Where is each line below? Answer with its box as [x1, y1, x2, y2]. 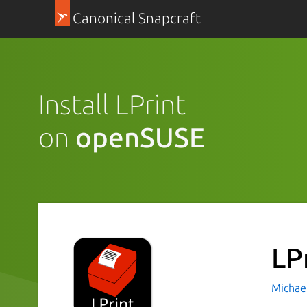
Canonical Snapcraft [72, 10, 201, 26]
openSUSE [75, 121, 205, 153]
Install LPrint [38, 88, 186, 120]
